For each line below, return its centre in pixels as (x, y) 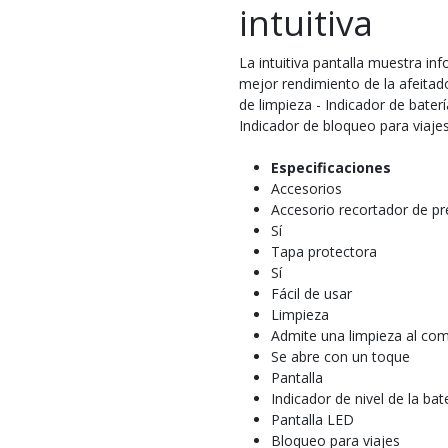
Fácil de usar (311, 293)
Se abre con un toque (340, 356)
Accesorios (306, 188)
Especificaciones (331, 167)
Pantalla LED (312, 419)
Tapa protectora (324, 251)
